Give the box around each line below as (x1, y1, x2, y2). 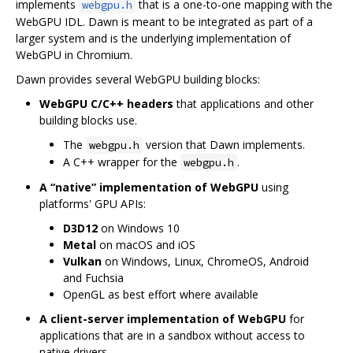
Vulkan (63, 253, 102, 269)
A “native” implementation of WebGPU (39, 179, 258, 195)
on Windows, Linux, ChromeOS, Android (102, 253, 309, 269)
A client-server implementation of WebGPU (39, 310, 286, 326)
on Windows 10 (98, 220, 180, 236)
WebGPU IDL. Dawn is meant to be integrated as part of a (16, 13, 313, 29)
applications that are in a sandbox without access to (39, 327, 305, 343)
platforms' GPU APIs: (39, 195, 146, 211)
